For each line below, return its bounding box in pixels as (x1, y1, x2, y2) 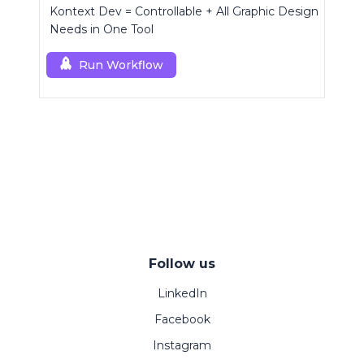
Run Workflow (79, 58, 163, 73)
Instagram (153, 338, 211, 353)
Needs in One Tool (50, 22, 154, 37)
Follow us (149, 256, 215, 272)
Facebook (154, 312, 210, 327)
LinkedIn (157, 286, 207, 301)
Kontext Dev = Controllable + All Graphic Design (50, 4, 318, 19)
